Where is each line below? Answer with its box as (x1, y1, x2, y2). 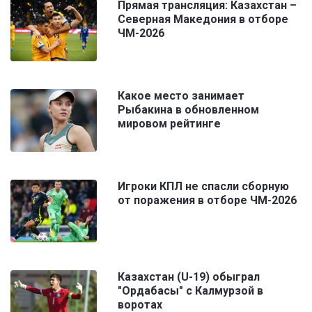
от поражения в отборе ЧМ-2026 (118, 194, 297, 208)
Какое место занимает (118, 89, 244, 103)
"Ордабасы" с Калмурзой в (118, 284, 263, 298)
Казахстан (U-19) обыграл (118, 270, 260, 284)
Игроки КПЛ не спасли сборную (118, 180, 289, 194)
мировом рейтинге (118, 117, 221, 131)
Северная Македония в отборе (118, 13, 288, 26)
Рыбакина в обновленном (118, 103, 259, 117)
